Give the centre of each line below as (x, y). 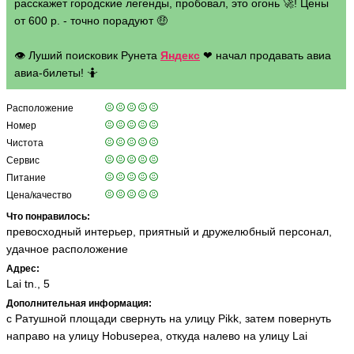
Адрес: (23, 269)
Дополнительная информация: (79, 303)
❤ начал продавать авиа (265, 55)
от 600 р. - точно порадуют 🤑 (91, 21)
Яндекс (180, 55)
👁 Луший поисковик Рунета (87, 55)
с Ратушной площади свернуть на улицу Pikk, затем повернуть (169, 318)
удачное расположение (67, 249)
